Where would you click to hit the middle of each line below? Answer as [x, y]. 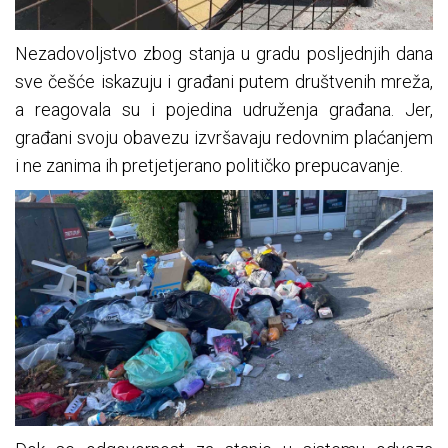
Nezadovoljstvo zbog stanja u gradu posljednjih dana [224, 54]
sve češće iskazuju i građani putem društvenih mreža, [224, 82]
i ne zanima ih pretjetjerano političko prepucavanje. [209, 166]
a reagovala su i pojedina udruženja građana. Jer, [224, 110]
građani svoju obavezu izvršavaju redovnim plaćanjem [224, 138]
